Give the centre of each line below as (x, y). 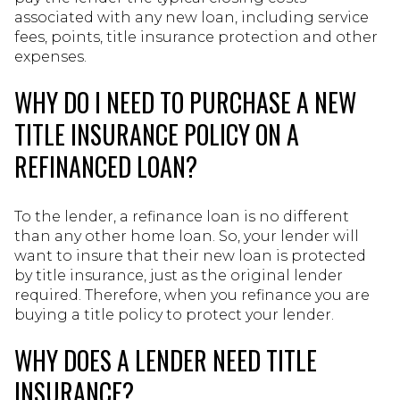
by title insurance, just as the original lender (179, 275)
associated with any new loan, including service (192, 17)
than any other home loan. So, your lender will (187, 236)
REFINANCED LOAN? (106, 167)
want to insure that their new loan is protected (190, 255)
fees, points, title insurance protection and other (196, 37)
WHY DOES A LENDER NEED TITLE (166, 360)
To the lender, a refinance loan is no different (182, 216)
